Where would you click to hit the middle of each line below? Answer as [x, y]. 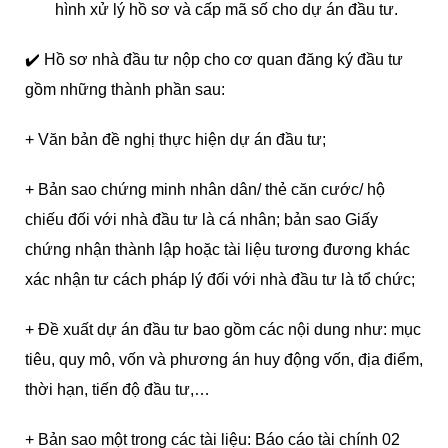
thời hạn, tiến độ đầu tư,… [117, 389]
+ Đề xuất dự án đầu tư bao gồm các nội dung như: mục [223, 329]
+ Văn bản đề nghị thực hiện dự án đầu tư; [175, 139]
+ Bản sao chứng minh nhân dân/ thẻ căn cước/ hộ [205, 189]
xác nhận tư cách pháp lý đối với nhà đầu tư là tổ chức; [220, 279]
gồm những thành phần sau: [125, 89]
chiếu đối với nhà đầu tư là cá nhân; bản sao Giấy [201, 219]
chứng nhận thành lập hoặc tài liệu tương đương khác [217, 249]
